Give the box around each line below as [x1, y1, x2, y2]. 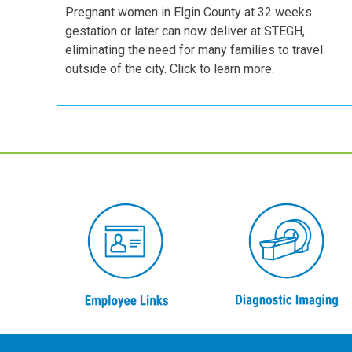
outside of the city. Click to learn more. [65, 61, 274, 77]
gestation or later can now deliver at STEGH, [65, 24, 305, 39]
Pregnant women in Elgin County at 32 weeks [65, 5, 312, 20]
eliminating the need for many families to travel [65, 42, 323, 58]
